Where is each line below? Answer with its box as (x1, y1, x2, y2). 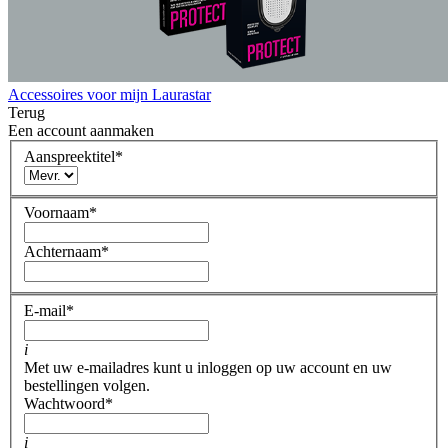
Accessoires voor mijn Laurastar (8, 86, 211, 104)
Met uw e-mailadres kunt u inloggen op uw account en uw (24, 358, 392, 376)
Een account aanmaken (8, 122, 154, 140)
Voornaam (24, 204, 89, 222)
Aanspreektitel (24, 147, 115, 165)
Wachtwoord (24, 394, 105, 412)
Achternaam (24, 243, 101, 261)
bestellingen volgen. (24, 376, 150, 394)
